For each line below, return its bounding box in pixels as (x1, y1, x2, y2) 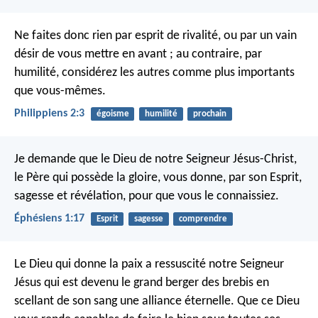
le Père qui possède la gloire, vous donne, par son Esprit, (14, 171, 302, 185)
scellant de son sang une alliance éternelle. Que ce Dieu (14, 295, 300, 309)
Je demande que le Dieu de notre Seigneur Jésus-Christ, (14, 153, 297, 167)
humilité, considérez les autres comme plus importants (14, 65, 295, 79)
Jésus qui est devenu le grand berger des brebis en (14, 276, 269, 290)
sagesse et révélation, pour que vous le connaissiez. (14, 190, 279, 204)
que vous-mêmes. (14, 84, 106, 98)
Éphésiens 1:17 (14, 213, 84, 225)
